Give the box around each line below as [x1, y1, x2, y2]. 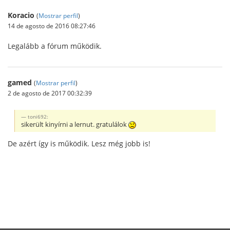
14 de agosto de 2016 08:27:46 [8, 22, 95, 30]
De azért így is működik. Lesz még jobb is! [8, 138, 150, 148]
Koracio [8, 10, 34, 20]
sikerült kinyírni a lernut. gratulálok [21, 120, 129, 129]
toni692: [28, 112, 49, 120]
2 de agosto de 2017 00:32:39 [8, 89, 92, 97]
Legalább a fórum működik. [8, 41, 102, 51]
